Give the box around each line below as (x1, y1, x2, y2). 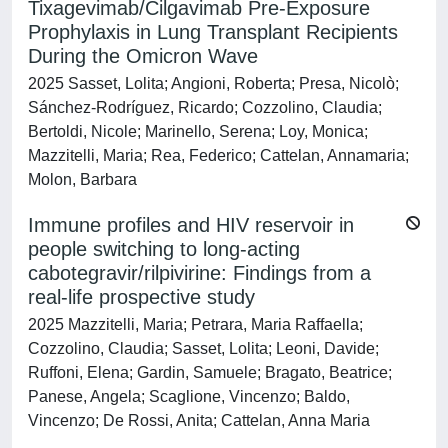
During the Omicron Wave (28, 45, 258, 67)
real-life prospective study (28, 286, 255, 308)
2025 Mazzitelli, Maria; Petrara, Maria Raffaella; (28, 316, 363, 333)
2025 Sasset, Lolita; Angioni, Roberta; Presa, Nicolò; (28, 75, 399, 92)
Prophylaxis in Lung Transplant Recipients (28, 21, 398, 43)
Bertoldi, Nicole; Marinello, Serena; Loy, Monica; (28, 123, 368, 140)
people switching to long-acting (28, 238, 300, 260)
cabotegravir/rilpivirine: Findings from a (28, 262, 371, 284)
